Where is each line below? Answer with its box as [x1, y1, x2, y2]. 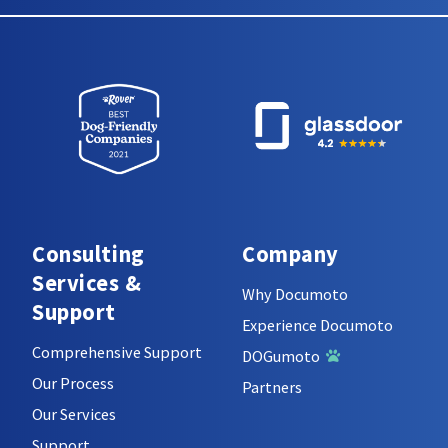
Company [242, 240, 339, 269]
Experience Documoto [242, 314, 393, 335]
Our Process [32, 372, 114, 393]
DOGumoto [242, 345, 326, 366]
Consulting [32, 240, 145, 269]
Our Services [32, 403, 116, 424]
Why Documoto [242, 283, 348, 304]
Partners [242, 376, 302, 397]
